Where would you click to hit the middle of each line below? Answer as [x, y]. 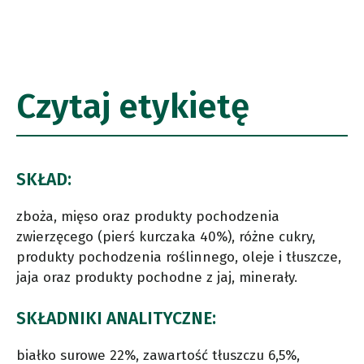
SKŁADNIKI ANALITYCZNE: [116, 318]
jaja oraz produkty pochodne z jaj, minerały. [157, 277]
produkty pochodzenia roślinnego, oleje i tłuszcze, [179, 257]
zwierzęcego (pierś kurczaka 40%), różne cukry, [166, 236]
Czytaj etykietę [133, 106]
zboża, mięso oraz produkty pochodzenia [148, 216]
